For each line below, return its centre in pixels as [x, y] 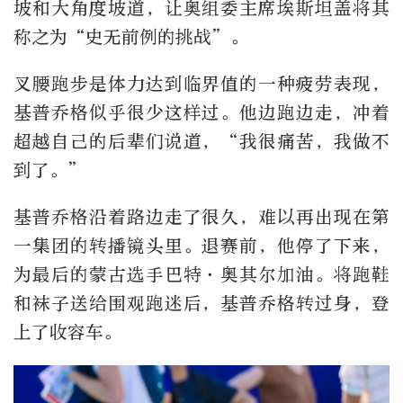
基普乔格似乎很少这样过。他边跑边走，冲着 [201, 112]
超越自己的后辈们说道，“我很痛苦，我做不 [201, 141]
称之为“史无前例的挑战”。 [131, 37]
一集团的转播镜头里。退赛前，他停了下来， [201, 246]
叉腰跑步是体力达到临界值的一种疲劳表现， [201, 84]
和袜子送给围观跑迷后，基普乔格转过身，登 [201, 303]
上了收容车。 [67, 332]
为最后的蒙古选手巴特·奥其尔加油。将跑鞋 [201, 274]
